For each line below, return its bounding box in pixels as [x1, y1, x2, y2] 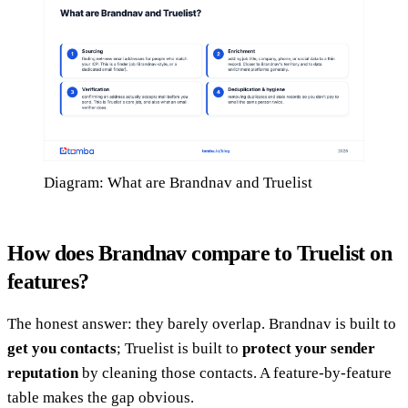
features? [7, 270, 89, 294]
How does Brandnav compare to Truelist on [7, 241, 392, 266]
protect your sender [242, 340, 375, 358]
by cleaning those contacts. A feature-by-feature [78, 364, 392, 382]
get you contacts [7, 340, 117, 358]
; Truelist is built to [117, 340, 242, 358]
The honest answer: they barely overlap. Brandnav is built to [7, 315, 396, 333]
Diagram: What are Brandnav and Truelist [44, 174, 312, 192]
